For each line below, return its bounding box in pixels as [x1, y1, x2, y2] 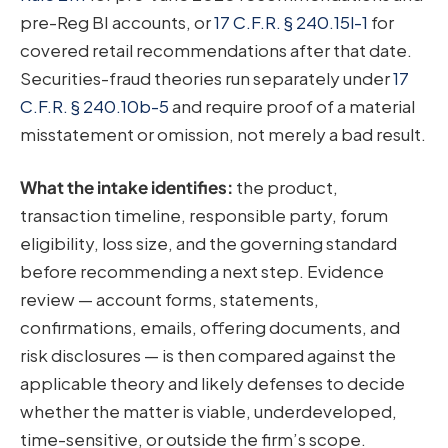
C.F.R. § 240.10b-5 [20, 94, 169, 117]
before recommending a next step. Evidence [20, 260, 384, 283]
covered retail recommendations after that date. [20, 38, 412, 61]
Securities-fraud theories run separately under [20, 66, 393, 89]
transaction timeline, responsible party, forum [20, 204, 388, 227]
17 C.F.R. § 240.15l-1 [214, 10, 368, 33]
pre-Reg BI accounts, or [20, 10, 214, 33]
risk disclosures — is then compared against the [20, 344, 396, 367]
